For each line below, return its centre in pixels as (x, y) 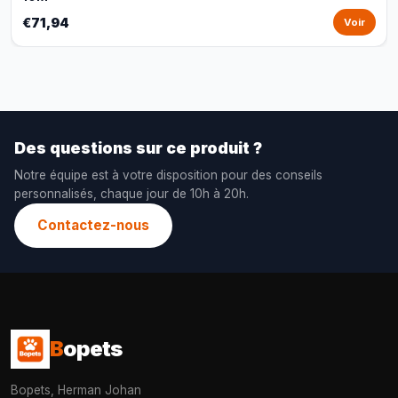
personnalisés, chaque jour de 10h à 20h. (131, 194)
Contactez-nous (93, 225)
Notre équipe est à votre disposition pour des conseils (168, 175)
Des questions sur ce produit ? (138, 148)
